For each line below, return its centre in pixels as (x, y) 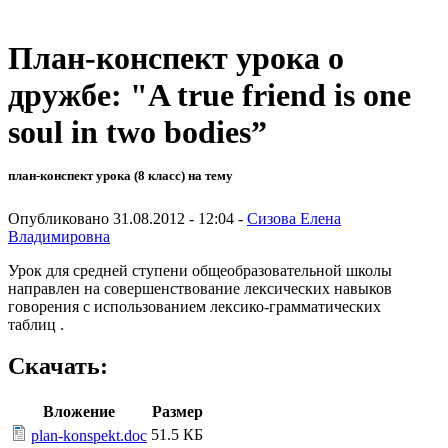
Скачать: (58, 366)
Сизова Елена (294, 218)
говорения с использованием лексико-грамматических (194, 306)
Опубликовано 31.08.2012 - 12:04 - (127, 218)
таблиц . (36, 324)
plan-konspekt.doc (89, 436)
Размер (177, 412)
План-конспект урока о (176, 58)
